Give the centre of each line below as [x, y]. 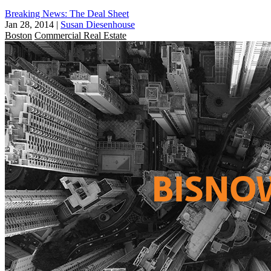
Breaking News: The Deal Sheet [67, 13]
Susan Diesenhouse [98, 24]
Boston [18, 35]
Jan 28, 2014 [29, 24]
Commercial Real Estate [80, 35]
